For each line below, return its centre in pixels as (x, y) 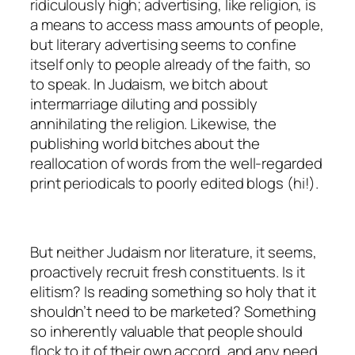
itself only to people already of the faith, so (171, 65)
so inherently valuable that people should (166, 332)
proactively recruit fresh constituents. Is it (168, 272)
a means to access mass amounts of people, (177, 25)
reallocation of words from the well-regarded (176, 164)
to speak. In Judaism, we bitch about (149, 84)
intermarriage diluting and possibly (144, 104)
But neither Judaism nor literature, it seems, (174, 252)
